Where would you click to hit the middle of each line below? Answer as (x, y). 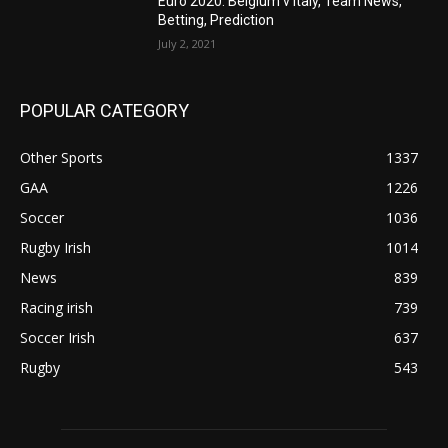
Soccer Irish (57, 338)
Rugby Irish (55, 248)
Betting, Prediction (216, 20)
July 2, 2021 (187, 44)
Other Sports (61, 158)
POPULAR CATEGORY (104, 111)
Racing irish (56, 308)
